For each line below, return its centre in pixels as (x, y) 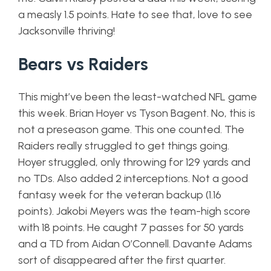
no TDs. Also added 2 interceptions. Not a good (133, 178)
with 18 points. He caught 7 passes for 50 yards (131, 227)
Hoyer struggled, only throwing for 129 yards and (134, 162)
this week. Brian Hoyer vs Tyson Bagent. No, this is (137, 113)
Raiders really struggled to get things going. (124, 146)
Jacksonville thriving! (67, 31)
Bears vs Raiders (83, 64)
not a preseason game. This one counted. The (131, 129)
